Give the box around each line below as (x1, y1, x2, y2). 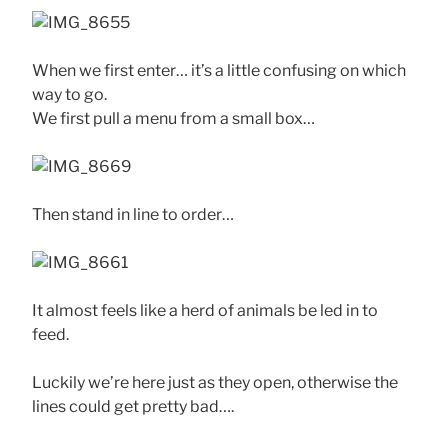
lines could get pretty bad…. (32, 396, 234, 416)
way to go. (32, 84, 107, 104)
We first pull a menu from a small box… (32, 108, 315, 128)
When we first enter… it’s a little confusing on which (32, 60, 406, 80)
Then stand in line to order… (32, 204, 234, 224)
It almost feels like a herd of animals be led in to (32, 300, 378, 320)
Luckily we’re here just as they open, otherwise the (32, 372, 398, 392)
